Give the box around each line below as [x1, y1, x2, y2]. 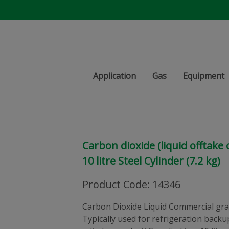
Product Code [82, 177, 147, 191]
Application [93, 70, 136, 81]
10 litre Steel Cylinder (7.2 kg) [82, 154, 220, 168]
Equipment [183, 70, 224, 81]
